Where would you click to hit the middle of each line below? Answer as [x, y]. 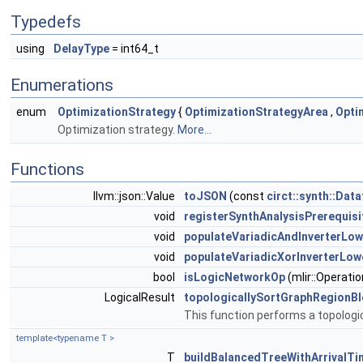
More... [194, 130]
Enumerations [62, 85]
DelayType [81, 49]
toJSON [205, 196]
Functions [47, 169]
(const [247, 196]
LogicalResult [141, 297]
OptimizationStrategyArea [256, 112]
